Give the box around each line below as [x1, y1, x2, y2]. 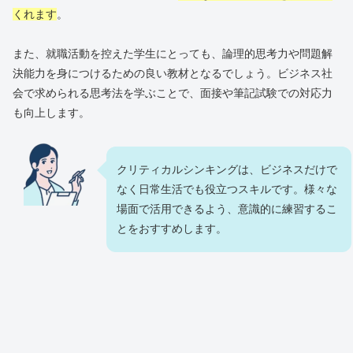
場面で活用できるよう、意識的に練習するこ [117, 203, 337, 216]
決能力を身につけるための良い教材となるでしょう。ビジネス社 [13, 67, 333, 80]
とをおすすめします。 [117, 222, 227, 236]
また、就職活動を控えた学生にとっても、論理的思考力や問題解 [13, 47, 333, 61]
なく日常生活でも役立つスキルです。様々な [117, 183, 337, 196]
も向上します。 [13, 106, 90, 120]
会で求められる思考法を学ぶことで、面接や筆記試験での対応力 [13, 87, 333, 100]
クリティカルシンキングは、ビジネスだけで [117, 163, 337, 176]
